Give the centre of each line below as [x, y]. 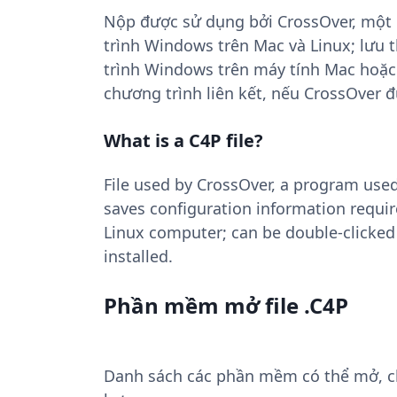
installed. [138, 256]
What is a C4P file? [183, 140]
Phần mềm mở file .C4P [226, 305]
